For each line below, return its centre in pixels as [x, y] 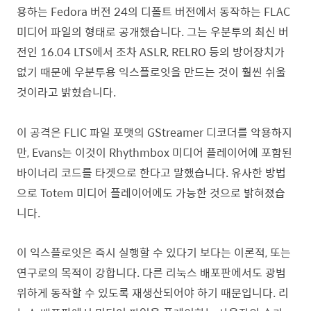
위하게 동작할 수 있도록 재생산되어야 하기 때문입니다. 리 [153, 292]
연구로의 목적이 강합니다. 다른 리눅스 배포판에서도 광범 [151, 272]
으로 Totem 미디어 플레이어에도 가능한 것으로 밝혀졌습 [151, 192]
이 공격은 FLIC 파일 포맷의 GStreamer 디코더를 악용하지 [154, 132]
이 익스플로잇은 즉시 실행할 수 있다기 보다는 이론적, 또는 [154, 252]
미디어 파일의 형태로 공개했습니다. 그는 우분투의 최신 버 [153, 31]
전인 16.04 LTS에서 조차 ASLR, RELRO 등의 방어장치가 [151, 51]
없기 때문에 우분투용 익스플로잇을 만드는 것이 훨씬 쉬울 [151, 72]
